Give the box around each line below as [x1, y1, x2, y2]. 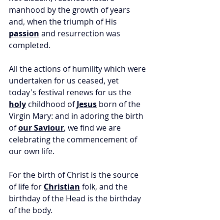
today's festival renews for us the [9, 87, 133, 98]
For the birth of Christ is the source [9, 169, 140, 181]
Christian [44, 181, 80, 192]
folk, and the [80, 181, 130, 192]
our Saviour [18, 122, 64, 134]
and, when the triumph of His [9, 16, 119, 27]
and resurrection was [39, 28, 122, 39]
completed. [9, 40, 53, 51]
